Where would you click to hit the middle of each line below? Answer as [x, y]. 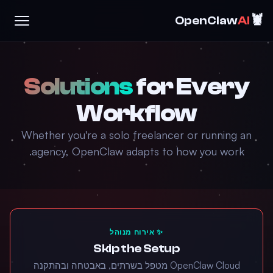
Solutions [78, 87]
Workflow [136, 113]
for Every [191, 87]
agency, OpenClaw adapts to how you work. [138, 151]
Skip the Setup [136, 248]
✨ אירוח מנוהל [136, 232]
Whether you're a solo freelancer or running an [136, 135]
